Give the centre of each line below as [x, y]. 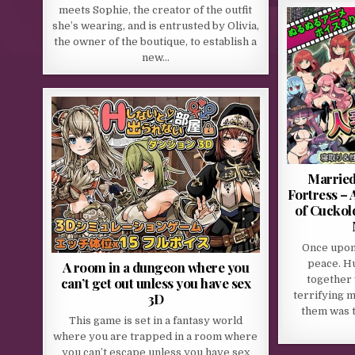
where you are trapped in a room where [156, 337]
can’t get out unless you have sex [156, 283]
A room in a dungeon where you [156, 267]
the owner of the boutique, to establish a [156, 42]
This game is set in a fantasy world [155, 321]
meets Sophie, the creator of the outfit [156, 10]
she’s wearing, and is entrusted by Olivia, [155, 26]
